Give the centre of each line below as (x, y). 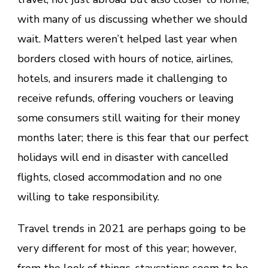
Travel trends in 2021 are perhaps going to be (132, 228)
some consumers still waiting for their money (129, 118)
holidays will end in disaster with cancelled (123, 157)
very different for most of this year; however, (127, 248)
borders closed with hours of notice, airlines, (125, 58)
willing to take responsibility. (88, 197)
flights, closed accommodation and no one (120, 177)
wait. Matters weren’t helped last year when (127, 39)
